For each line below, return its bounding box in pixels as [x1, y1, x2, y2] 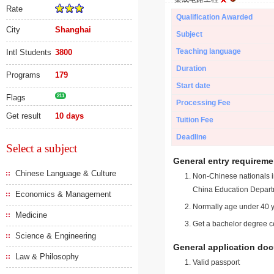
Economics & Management [15, 190, 111, 199]
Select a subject [6, 142, 77, 155]
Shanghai [55, 25, 92, 34]
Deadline [176, 133, 207, 141]
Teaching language [176, 47, 241, 56]
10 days [55, 111, 84, 120]
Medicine [15, 210, 47, 220]
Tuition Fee [176, 116, 213, 124]
